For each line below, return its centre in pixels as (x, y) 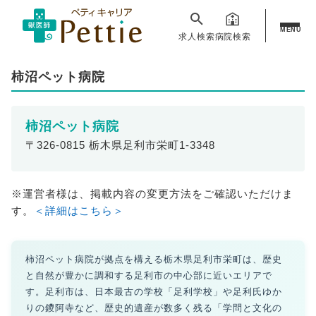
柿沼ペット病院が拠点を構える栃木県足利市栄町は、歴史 (153, 259)
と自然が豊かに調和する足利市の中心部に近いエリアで (148, 275)
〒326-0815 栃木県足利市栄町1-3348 (120, 145)
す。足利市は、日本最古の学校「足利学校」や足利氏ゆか (153, 292)
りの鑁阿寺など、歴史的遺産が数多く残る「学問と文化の (153, 308)
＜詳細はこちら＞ (79, 211)
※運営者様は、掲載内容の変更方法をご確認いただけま (152, 194)
